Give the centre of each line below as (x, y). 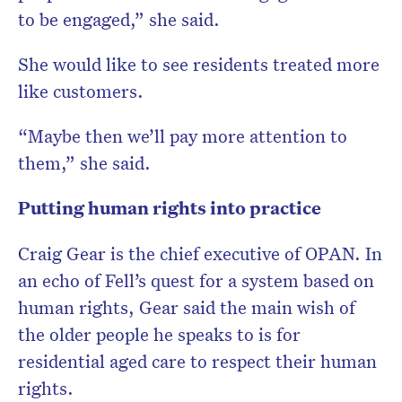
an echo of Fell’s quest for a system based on (196, 280)
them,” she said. (84, 163)
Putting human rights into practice (170, 208)
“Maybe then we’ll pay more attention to (183, 136)
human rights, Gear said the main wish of (187, 307)
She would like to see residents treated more (199, 64)
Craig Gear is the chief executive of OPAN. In (200, 253)
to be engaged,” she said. (119, 19)
